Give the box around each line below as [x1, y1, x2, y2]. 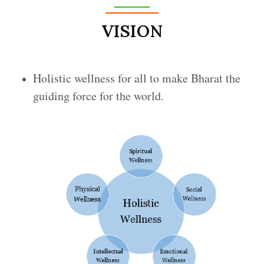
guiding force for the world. [33, 87, 164, 104]
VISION [101, 19, 163, 42]
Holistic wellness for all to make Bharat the [33, 70, 240, 86]
